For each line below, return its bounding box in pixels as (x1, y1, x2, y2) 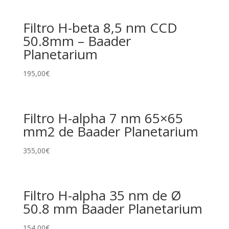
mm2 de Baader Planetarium (22, 122, 198, 141)
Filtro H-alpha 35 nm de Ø (22, 186, 181, 205)
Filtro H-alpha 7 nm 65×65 (22, 109, 183, 128)
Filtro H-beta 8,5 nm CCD (22, 18, 177, 37)
